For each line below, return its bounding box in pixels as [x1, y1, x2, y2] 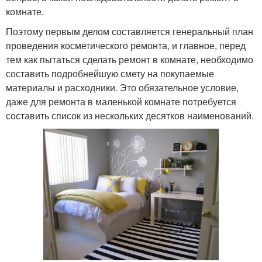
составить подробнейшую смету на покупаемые [6, 67, 214, 81]
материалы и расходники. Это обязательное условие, [6, 81, 239, 95]
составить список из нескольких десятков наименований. [6, 109, 254, 123]
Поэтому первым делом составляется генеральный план [6, 25, 253, 39]
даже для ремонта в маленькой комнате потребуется [6, 95, 236, 109]
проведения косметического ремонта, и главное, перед [6, 39, 246, 53]
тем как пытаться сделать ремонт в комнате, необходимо [6, 53, 253, 67]
